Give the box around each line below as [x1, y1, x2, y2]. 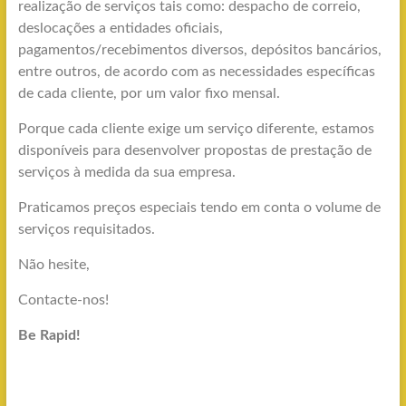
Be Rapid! [17, 328, 81, 343]
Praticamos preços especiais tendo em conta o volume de [17, 200, 381, 215]
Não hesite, [17, 257, 90, 272]
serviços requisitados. [17, 222, 155, 237]
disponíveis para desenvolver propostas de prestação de [17, 143, 372, 158]
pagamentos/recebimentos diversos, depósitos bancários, [17, 43, 382, 57]
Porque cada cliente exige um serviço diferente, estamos [17, 121, 374, 136]
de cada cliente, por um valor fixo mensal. [17, 86, 280, 101]
